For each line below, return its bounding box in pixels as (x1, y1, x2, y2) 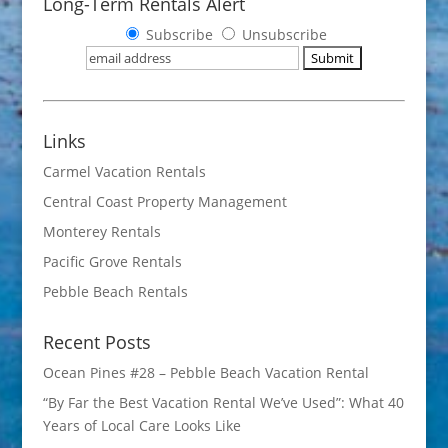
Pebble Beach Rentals (42, 282, 188, 301)
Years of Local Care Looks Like (42, 416, 241, 435)
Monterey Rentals (42, 222, 161, 241)
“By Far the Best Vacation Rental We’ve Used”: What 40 (42, 393, 404, 412)
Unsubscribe (237, 25, 327, 44)
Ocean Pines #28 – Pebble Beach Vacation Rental (42, 363, 369, 382)
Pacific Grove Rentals (42, 252, 182, 271)
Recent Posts (42, 330, 151, 354)
